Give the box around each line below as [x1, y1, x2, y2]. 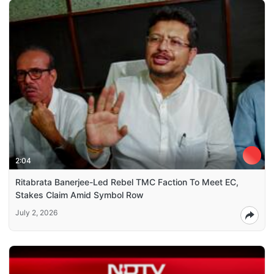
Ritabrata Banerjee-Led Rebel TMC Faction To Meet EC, [15, 177, 239, 188]
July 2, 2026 [15, 208, 57, 218]
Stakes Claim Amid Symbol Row [15, 190, 144, 201]
